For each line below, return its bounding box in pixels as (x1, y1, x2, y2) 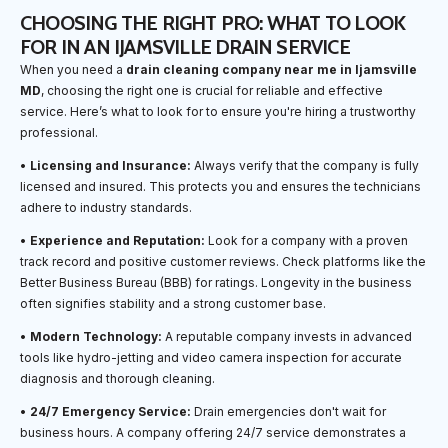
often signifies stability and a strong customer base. (20, 295, 326, 311)
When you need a (20, 61, 126, 77)
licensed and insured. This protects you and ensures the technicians (20, 178, 421, 194)
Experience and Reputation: (30, 232, 205, 248)
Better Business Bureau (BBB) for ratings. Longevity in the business (20, 274, 412, 290)
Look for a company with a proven (205, 232, 408, 248)
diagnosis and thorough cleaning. (20, 370, 215, 386)
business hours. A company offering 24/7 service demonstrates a (20, 424, 406, 440)
